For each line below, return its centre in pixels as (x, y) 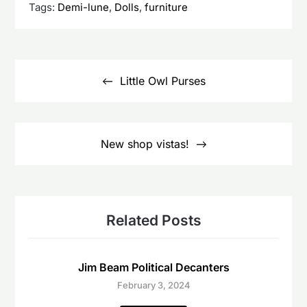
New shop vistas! (145, 144)
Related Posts (153, 220)
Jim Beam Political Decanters (153, 267)
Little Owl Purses (162, 81)
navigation (49, 79)
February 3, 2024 (153, 285)
